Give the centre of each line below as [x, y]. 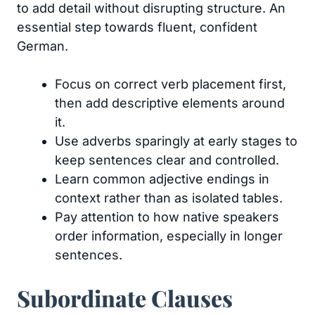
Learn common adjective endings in [162, 179]
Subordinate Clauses [125, 298]
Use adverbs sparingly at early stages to [176, 141]
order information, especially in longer [169, 236]
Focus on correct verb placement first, [171, 84]
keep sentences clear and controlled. [167, 160]
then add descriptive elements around [170, 103]
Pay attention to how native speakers [167, 217]
